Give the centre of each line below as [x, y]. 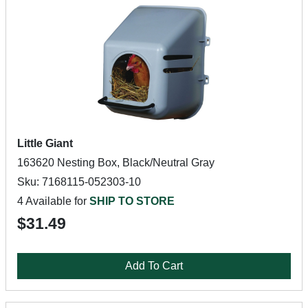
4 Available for [53, 201]
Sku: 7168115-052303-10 [79, 182]
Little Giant [45, 143]
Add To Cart [154, 266]
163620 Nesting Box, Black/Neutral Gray [116, 163]
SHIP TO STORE [132, 201]
